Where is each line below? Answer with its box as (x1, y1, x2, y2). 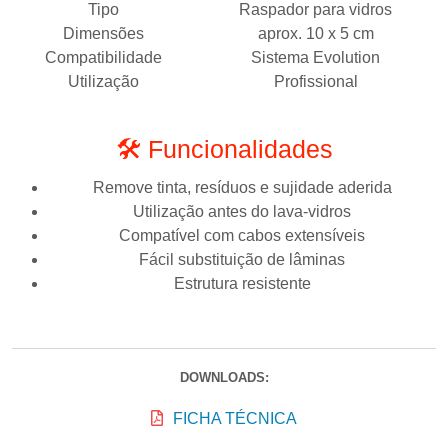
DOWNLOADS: (179, 369, 269, 385)
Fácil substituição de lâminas (139, 250, 345, 268)
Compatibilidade (45, 48, 162, 66)
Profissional (273, 72, 358, 90)
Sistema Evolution (251, 48, 380, 66)
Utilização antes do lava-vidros (133, 202, 351, 220)
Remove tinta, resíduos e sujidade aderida (92, 178, 392, 196)
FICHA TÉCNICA (173, 409, 297, 427)
